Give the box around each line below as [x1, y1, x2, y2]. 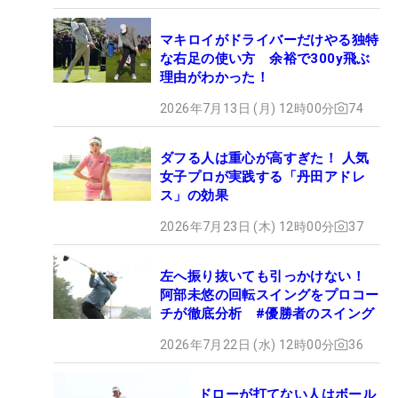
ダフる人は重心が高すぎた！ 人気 [160, 149, 370, 166]
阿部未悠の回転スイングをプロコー [160, 286, 379, 303]
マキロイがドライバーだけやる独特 [160, 31, 379, 48]
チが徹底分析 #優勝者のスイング [160, 305, 375, 322]
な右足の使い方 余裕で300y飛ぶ [160, 50, 370, 67]
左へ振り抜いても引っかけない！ [160, 267, 365, 284]
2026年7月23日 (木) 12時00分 [160, 219, 335, 234]
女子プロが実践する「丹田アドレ [160, 168, 365, 185]
